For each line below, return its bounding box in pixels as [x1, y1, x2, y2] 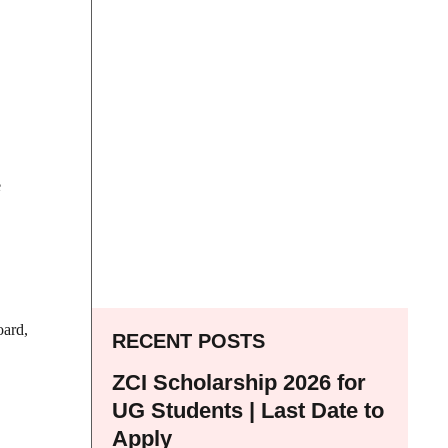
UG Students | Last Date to [112, 397, 384, 423]
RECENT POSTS [112, 329, 265, 352]
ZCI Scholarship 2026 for [112, 369, 366, 395]
